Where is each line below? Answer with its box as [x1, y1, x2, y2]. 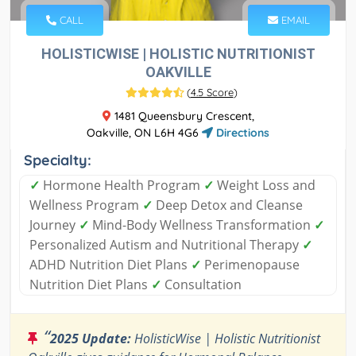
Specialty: [24, 151, 91, 170]
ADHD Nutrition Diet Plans [29, 256, 191, 274]
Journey [29, 216, 79, 234]
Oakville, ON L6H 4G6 [87, 126, 202, 141]
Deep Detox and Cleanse [153, 196, 303, 215]
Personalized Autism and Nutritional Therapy [29, 236, 302, 254]
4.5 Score [190, 86, 234, 99]
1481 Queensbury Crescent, [110, 109, 254, 124]
